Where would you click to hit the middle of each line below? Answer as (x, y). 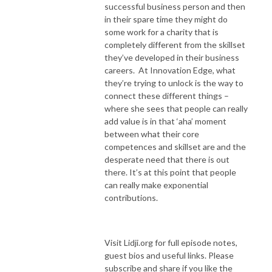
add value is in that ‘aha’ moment (165, 121)
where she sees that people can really (176, 108)
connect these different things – (167, 95)
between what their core (152, 134)
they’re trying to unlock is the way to (174, 83)
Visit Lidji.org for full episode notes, (171, 242)
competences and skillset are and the (175, 146)
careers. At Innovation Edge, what (170, 70)
